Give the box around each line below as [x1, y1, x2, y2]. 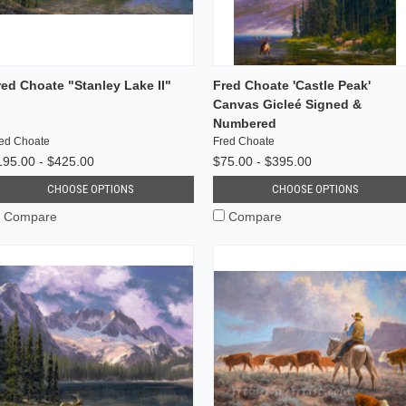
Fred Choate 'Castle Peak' [212, 77, 371, 92]
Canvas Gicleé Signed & [212, 96, 362, 111]
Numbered [212, 115, 276, 130]
